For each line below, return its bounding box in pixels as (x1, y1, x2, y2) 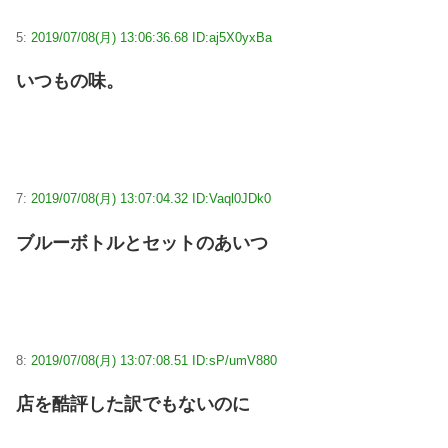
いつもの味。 (16, 70, 124, 91)
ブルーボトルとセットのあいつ (16, 232, 268, 253)
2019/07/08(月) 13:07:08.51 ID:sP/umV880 (31, 353, 277, 369)
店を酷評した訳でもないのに (16, 394, 250, 415)
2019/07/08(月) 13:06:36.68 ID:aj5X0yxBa (31, 29, 272, 45)
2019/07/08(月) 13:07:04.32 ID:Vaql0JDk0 (31, 191, 271, 207)
